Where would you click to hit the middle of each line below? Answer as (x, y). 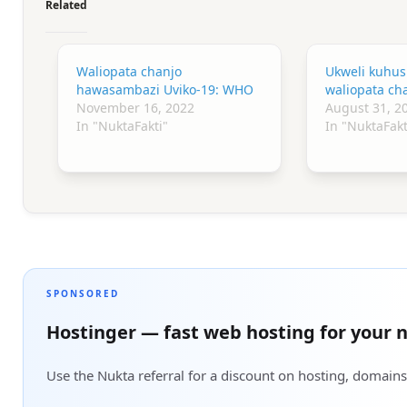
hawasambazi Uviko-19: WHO (165, 89)
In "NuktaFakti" (123, 125)
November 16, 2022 (136, 107)
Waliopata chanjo (129, 71)
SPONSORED (83, 293)
